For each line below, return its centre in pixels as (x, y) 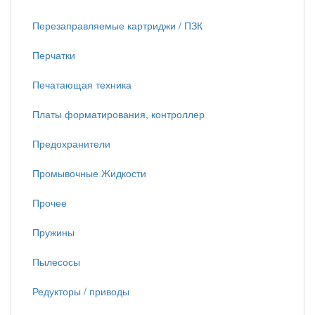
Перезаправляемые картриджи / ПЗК (117, 25)
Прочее (50, 202)
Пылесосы (56, 262)
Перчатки (54, 55)
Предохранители (71, 143)
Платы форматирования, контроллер (118, 114)
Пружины (53, 232)
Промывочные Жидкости (89, 173)
